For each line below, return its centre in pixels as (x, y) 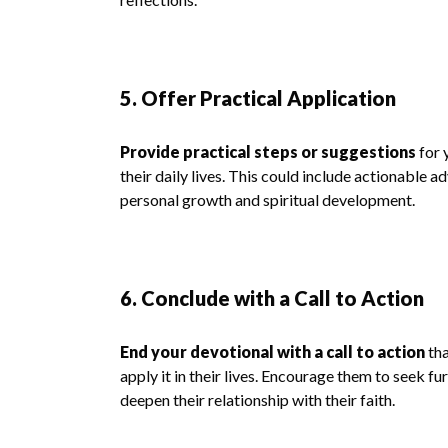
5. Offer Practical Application (258, 98)
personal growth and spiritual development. (267, 199)
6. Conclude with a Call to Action (272, 298)
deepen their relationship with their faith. (257, 399)
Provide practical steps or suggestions (268, 151)
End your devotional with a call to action (272, 351)
